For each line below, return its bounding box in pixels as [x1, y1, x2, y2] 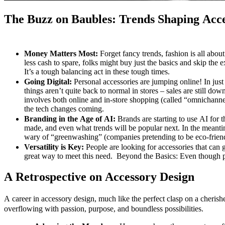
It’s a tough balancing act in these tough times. [24, 67, 170, 76]
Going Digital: [24, 77, 72, 86]
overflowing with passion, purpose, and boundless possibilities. [4, 204, 203, 213]
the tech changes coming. [24, 104, 104, 113]
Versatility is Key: [24, 142, 84, 151]
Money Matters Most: [24, 49, 100, 58]
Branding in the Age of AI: [24, 114, 116, 123]
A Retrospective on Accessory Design [4, 170, 194, 184]
